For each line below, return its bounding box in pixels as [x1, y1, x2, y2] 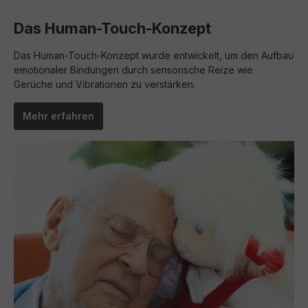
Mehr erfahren [23, 110, 94, 122]
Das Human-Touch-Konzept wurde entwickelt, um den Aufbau [14, 49, 294, 61]
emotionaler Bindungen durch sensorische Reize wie [14, 64, 253, 76]
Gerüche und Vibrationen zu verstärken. [14, 78, 195, 90]
